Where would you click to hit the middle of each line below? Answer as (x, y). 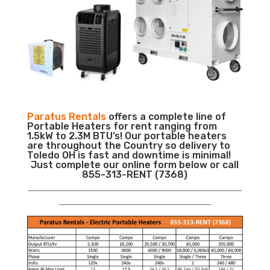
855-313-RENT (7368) (135, 175)
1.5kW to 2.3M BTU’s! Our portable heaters (127, 136)
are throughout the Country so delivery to (128, 146)
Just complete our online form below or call (135, 165)
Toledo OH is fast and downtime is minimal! (129, 155)
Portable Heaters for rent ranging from (122, 127)
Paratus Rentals (66, 117)
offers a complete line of (166, 117)
